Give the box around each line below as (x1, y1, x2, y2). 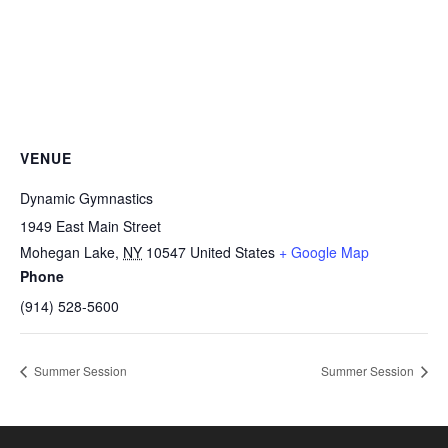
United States (190, 241, 275, 262)
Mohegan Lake (20, 241, 115, 262)
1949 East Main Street (20, 215, 161, 236)
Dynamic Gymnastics (20, 187, 153, 208)
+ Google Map (279, 241, 369, 262)
